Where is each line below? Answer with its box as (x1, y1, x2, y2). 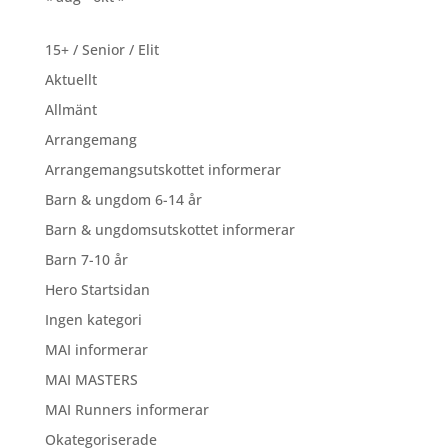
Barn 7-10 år (44, 250, 128, 269)
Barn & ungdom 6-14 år (44, 190, 202, 209)
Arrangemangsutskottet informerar (44, 160, 281, 179)
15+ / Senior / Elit (44, 40, 159, 59)
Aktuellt (44, 70, 97, 89)
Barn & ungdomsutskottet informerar (44, 220, 295, 239)
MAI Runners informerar (44, 400, 209, 419)
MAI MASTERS (44, 370, 138, 389)
